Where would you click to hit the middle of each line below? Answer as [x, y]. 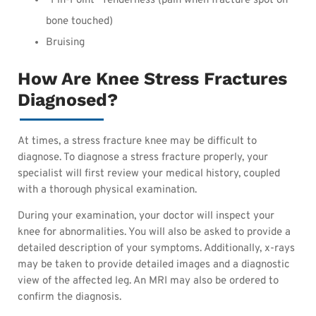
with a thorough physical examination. [107, 190]
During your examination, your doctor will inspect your [146, 217]
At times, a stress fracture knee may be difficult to [137, 141]
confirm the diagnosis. [69, 298]
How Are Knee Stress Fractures [152, 78]
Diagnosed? [68, 99]
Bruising [65, 42]
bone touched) [79, 21]
